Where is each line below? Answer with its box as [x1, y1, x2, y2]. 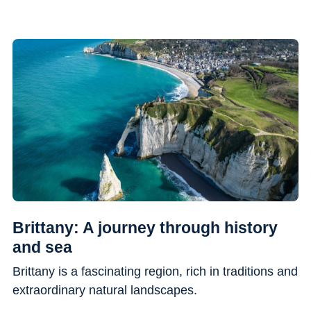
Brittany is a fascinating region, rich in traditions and [12, 264, 298, 278]
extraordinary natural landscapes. [12, 283, 197, 297]
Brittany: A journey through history [12, 218, 278, 237]
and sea [12, 237, 72, 256]
